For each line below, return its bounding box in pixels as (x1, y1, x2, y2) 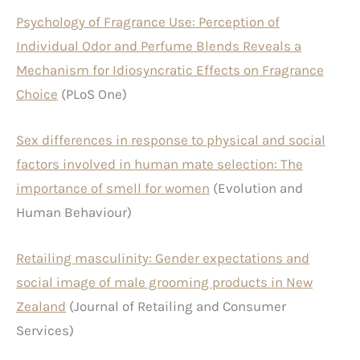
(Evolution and (210, 180, 303, 197)
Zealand (16, 298, 66, 315)
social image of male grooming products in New (16, 274, 313, 291)
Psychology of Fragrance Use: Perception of (16, 13, 280, 30)
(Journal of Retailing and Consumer (66, 298, 286, 315)
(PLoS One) (58, 85, 127, 102)
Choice (16, 85, 58, 102)
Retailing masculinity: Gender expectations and (16, 250, 309, 267)
